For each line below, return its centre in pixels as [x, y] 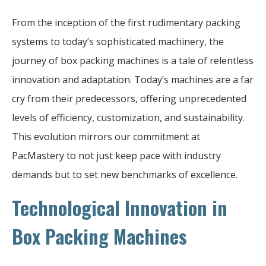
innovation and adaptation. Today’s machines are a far [133, 79]
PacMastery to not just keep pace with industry [116, 155]
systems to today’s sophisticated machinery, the [118, 41]
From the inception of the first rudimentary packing [126, 22]
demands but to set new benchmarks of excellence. [125, 174]
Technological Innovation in [120, 207]
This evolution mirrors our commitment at [106, 136]
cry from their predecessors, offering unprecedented [129, 98]
